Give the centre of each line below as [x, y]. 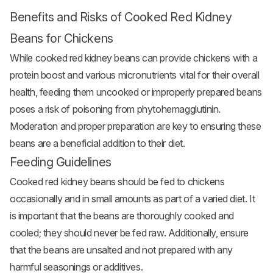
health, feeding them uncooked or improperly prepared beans [136, 92]
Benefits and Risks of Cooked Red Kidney [121, 17]
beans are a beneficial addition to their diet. [97, 144]
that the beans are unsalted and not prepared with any [121, 250]
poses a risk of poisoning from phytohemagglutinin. [115, 109]
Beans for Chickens [62, 39]
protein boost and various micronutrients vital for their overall [135, 75]
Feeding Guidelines [61, 162]
